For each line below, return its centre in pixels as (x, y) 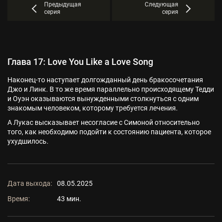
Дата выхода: (30, 183)
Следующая (161, 4)
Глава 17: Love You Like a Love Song (80, 62)
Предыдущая (62, 4)
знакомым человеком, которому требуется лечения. (93, 108)
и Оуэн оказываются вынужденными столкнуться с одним (103, 99)
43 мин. (69, 199)
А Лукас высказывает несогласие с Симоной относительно (104, 122)
